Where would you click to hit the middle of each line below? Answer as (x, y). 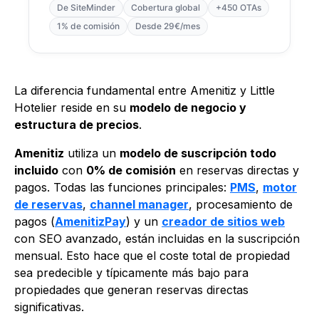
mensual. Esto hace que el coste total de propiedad (152, 255)
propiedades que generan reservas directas (131, 289)
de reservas (48, 204)
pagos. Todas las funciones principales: (122, 187)
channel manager (139, 204)
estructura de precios (77, 124)
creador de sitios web (223, 221)
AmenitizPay (90, 221)
